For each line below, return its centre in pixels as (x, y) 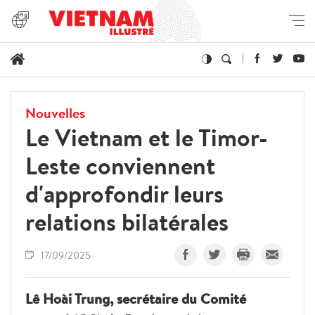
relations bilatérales (127, 221)
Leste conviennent (120, 165)
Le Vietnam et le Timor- (147, 137)
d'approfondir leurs (124, 193)
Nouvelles (55, 112)
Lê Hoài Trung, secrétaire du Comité (136, 298)
